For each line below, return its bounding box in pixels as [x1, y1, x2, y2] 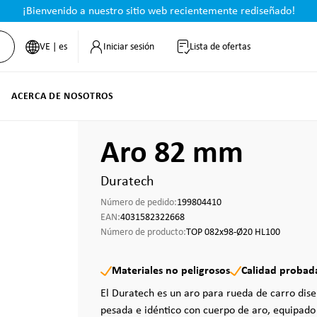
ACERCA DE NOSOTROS [11, 91, 114, 102]
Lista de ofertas [189, 41, 250, 52]
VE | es [39, 41, 67, 52]
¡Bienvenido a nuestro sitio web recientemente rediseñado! [22, 6, 295, 17]
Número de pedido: [100, 197, 177, 208]
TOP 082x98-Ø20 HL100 [186, 227, 280, 238]
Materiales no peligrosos [112, 265, 230, 277]
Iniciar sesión [103, 41, 154, 52]
